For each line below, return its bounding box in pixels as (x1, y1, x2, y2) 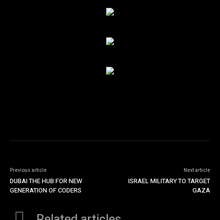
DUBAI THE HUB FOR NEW (10, 176, 82, 186)
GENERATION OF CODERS (10, 186, 82, 195)
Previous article (10, 167, 47, 174)
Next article (183, 167, 210, 174)
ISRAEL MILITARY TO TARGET (128, 176, 210, 186)
